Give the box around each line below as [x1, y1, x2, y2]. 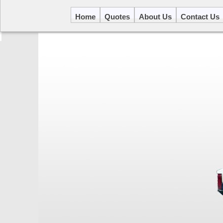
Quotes [105, 12, 130, 21]
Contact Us [181, 12, 220, 21]
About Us [139, 12, 172, 21]
